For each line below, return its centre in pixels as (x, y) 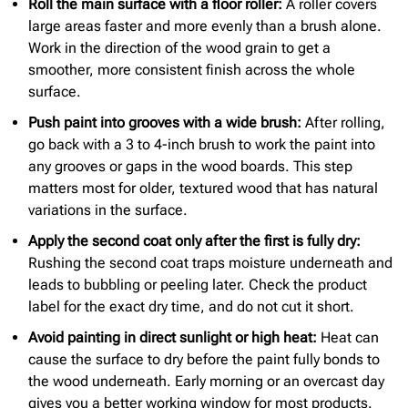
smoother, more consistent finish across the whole (192, 70)
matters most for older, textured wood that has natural (203, 189)
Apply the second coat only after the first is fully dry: (194, 241)
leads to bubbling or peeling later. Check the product (198, 285)
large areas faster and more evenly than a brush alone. (205, 26)
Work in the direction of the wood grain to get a (179, 48)
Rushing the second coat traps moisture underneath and (210, 263)
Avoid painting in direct (104, 338)
